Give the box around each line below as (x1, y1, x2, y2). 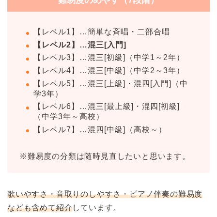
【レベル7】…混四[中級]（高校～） (33, 125, 167, 134)
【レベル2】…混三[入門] (33, 40, 126, 49)
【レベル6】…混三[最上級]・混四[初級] (33, 102, 180, 111)
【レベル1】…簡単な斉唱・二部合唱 (33, 28, 170, 36)
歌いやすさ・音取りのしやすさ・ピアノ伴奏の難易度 (7, 189, 203, 198)
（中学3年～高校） (33, 112, 104, 121)
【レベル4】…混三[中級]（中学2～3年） (33, 66, 185, 75)
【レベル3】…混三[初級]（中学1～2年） (33, 53, 185, 62)
